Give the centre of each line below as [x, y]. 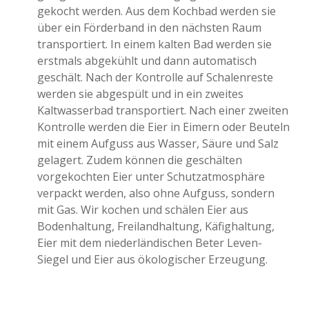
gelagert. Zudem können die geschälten [139, 160]
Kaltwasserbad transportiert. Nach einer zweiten [162, 110]
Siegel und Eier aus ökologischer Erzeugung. [152, 259]
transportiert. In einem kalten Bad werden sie [154, 44]
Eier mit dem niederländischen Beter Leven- [149, 242]
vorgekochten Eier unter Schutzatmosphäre [151, 176]
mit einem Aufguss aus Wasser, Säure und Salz [158, 143]
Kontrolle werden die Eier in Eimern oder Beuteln [163, 127]
